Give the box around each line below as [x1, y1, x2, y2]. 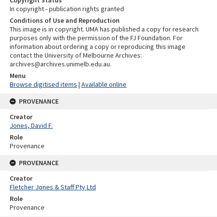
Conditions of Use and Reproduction [10, 15, 120, 25]
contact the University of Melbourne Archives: [10, 50, 142, 60]
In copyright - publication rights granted [10, 4, 124, 13]
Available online [81, 79, 126, 89]
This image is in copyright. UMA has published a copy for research [10, 24, 199, 33]
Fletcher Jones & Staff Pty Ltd [10, 182, 96, 191]
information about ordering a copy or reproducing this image [10, 42, 186, 51]
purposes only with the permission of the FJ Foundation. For [10, 33, 183, 42]
